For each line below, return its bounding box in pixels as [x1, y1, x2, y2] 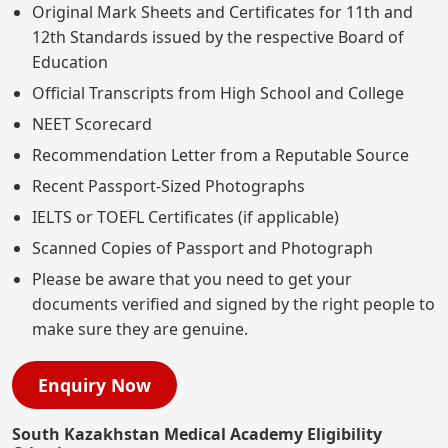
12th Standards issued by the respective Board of [32, 25, 404, 48]
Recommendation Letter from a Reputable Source [32, 143, 409, 166]
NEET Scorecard [32, 112, 152, 135]
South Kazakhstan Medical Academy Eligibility [12, 422, 382, 445]
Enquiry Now [38, 372, 151, 397]
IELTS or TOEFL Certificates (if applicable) [32, 205, 339, 228]
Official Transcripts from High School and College [32, 81, 404, 104]
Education [32, 50, 108, 73]
